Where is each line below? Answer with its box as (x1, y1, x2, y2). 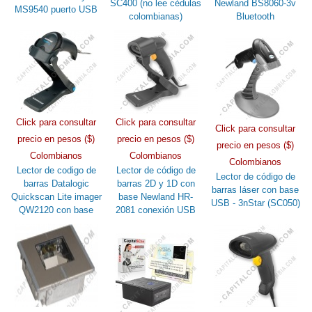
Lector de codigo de (16, 164, 96, 175)
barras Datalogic (23, 178, 89, 189)
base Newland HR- (118, 191, 194, 202)
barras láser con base (212, 184, 299, 195)
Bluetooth (236, 10, 275, 22)
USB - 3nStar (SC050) (210, 197, 300, 208)
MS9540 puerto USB (15, 3, 98, 15)
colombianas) (129, 10, 183, 22)
